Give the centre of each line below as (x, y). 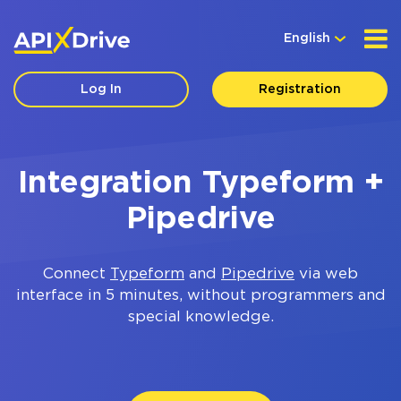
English (307, 38)
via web (326, 274)
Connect (77, 274)
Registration (299, 90)
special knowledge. (200, 317)
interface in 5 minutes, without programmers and (200, 296)
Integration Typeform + (200, 183)
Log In (102, 90)
